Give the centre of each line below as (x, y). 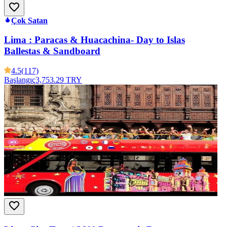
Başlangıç (20, 80)
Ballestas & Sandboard (52, 51)
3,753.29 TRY (59, 80)
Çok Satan (29, 20)
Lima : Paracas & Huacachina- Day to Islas (94, 40)
